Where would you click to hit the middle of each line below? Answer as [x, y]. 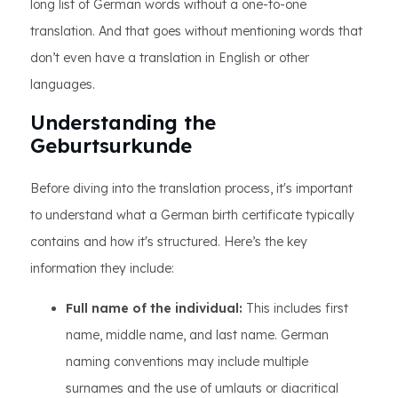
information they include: [102, 268]
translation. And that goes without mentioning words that [196, 31]
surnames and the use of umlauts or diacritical [202, 388]
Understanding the [123, 123]
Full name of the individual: [154, 308]
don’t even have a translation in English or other [170, 58]
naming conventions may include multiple [187, 362]
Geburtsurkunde [111, 146]
